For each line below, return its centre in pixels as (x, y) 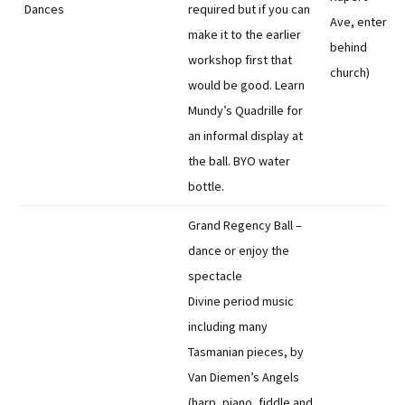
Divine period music (241, 301)
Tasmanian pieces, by (246, 352)
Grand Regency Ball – (245, 225)
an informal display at (245, 136)
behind (348, 47)
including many (228, 326)
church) (350, 72)
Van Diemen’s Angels (244, 377)
